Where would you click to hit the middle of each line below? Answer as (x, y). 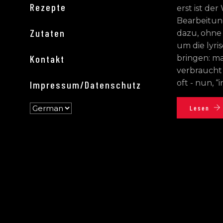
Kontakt (47, 58)
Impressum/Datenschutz (86, 84)
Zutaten (48, 33)
